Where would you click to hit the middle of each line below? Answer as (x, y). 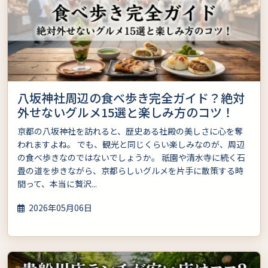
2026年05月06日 (60, 207)
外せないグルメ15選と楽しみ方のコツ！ (126, 112)
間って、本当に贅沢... (57, 183)
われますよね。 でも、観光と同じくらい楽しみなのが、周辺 (131, 144)
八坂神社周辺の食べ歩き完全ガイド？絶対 (131, 98)
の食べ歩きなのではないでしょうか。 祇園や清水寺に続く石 (131, 157)
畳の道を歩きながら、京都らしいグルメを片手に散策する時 (130, 170)
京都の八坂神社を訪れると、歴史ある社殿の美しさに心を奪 (130, 131)
